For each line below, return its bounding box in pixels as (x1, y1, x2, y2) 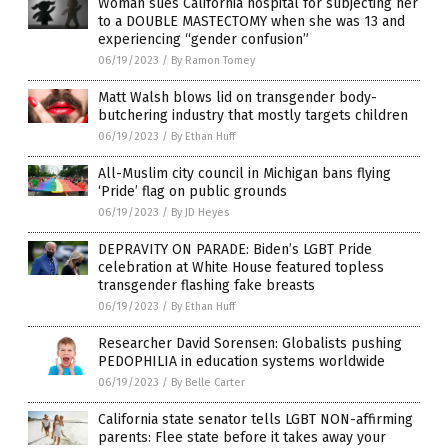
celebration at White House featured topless (98, 258, 384, 276)
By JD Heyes (171, 205, 229, 219)
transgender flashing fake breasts (98, 276, 315, 294)
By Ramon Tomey (171, 53, 255, 67)
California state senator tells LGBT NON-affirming (98, 410, 413, 428)
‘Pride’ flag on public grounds (98, 182, 287, 200)
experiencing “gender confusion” (98, 30, 309, 48)
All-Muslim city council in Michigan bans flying (98, 164, 391, 182)
